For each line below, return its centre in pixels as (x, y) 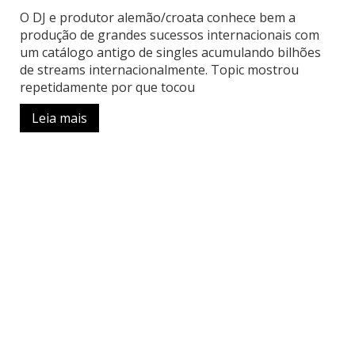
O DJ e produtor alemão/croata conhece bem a (158, 17)
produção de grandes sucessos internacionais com (170, 35)
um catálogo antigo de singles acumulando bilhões (170, 52)
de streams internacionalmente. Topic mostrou (159, 70)
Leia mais (59, 118)
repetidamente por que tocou (107, 87)
